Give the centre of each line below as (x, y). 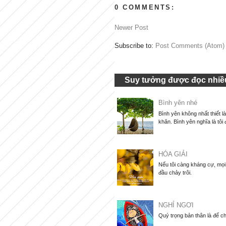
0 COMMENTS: (145, 7)
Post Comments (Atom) (190, 46)
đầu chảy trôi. (175, 173)
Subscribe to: (135, 46)
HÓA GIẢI (173, 154)
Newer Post (131, 28)
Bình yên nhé (178, 103)
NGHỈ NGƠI (176, 205)
